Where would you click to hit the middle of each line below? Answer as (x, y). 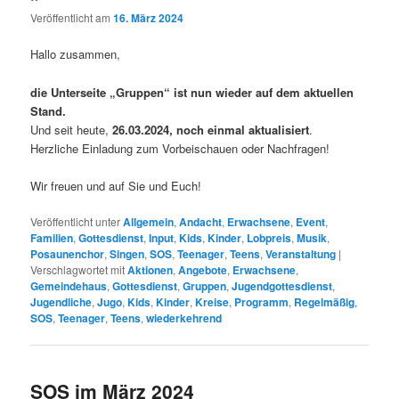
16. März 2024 (149, 18)
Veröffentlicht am (72, 18)
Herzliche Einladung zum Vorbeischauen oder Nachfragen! (180, 148)
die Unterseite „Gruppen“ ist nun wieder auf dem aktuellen (192, 92)
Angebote (203, 269)
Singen (127, 253)
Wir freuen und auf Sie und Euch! (116, 185)
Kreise (212, 301)
